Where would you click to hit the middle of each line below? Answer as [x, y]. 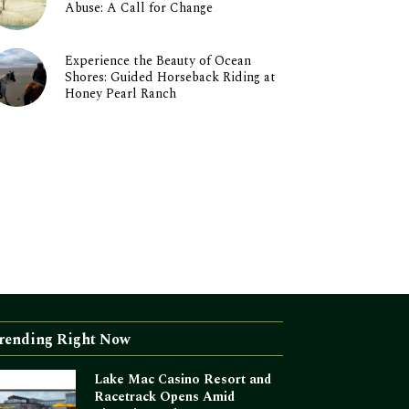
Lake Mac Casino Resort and [183, 380]
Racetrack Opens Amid [165, 397]
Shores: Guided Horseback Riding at [170, 77]
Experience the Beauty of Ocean [157, 61]
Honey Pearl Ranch [120, 94]
